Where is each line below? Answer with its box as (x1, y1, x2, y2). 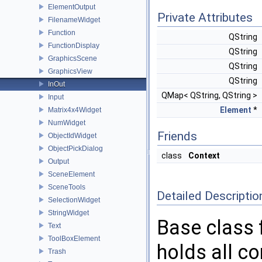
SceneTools (48, 182, 85, 191)
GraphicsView (48, 67, 92, 75)
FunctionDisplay (48, 41, 99, 50)
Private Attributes (157, 11, 253, 25)
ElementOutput (48, 2, 95, 11)
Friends (157, 129, 197, 143)
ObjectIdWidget (48, 131, 96, 140)
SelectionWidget (48, 195, 100, 204)
